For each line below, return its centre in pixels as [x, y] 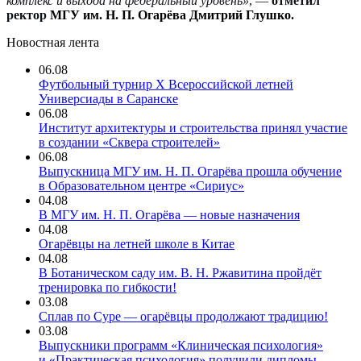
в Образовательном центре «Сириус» [141, 186]
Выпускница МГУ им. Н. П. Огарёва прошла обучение [190, 171]
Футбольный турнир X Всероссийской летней [166, 84]
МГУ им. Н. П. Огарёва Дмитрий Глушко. [172, 15]
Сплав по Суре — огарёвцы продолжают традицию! [183, 316]
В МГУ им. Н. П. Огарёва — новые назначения [169, 215]
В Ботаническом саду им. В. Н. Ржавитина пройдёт [180, 273]
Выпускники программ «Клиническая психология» [181, 345]
